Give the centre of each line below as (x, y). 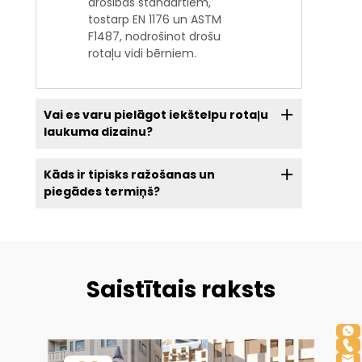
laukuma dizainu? (98, 132)
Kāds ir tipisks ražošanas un (129, 174)
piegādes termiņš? (101, 191)
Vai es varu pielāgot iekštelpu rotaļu (156, 115)
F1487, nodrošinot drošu (154, 37)
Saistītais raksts (181, 289)
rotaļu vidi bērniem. (142, 54)
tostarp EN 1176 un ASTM (155, 20)
